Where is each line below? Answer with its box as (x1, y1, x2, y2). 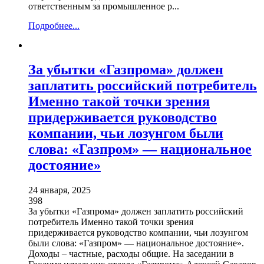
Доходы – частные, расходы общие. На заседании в (28, 249, 234, 259)
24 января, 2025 (28, 185, 91, 196)
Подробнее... (28, 20, 80, 31)
